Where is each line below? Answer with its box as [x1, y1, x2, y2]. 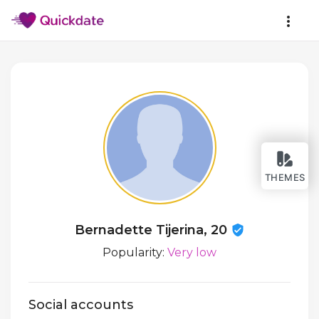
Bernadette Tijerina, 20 [74, 222, 231, 238]
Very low [167, 246, 216, 259]
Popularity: [103, 246, 167, 259]
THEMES [264, 172, 305, 183]
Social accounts [28, 297, 133, 313]
